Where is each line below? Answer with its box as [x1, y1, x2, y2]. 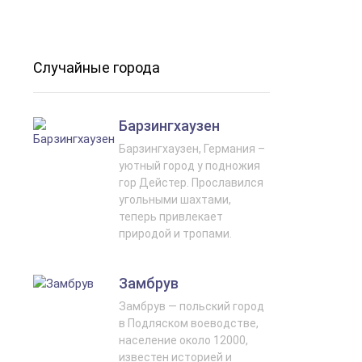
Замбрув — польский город [119, 299, 264, 313]
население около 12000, [119, 333, 248, 347]
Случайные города [33, 58, 160, 76]
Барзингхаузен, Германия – [119, 141, 265, 155]
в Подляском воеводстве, [119, 316, 259, 330]
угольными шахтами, [119, 192, 231, 206]
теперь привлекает [119, 209, 223, 223]
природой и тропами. [119, 226, 232, 240]
